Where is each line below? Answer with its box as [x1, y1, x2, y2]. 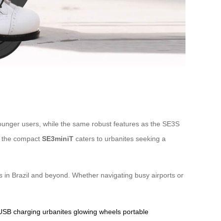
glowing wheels [74, 208, 121, 216]
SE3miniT [42, 135, 74, 143]
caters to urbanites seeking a [74, 135, 166, 143]
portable [123, 208, 148, 216]
